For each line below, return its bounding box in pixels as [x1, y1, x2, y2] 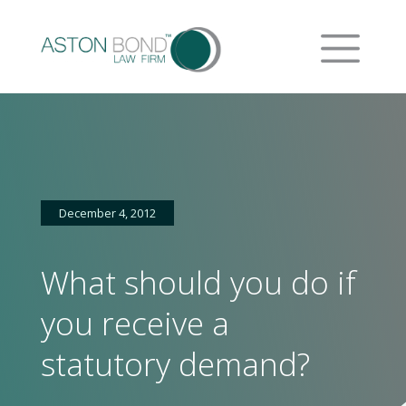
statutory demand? [40, 343, 310, 385]
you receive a [40, 302, 229, 344]
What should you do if [40, 261, 356, 304]
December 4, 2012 [58, 205, 156, 221]
